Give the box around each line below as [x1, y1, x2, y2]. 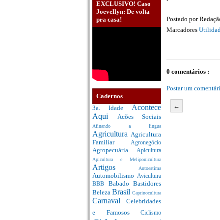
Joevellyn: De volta [96, 8, 150, 16]
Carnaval [92, 196, 126, 205]
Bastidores [133, 180, 161, 188]
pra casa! [96, 16, 122, 24]
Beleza [92, 189, 112, 196]
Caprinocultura [132, 190, 161, 196]
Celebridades [126, 197, 161, 205]
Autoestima [138, 165, 161, 171]
